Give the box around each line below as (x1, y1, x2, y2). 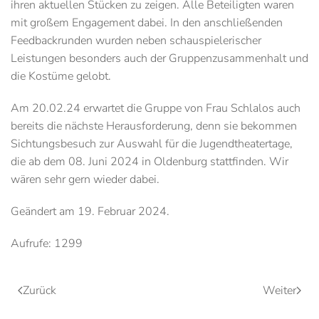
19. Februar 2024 (78, 204, 167, 219)
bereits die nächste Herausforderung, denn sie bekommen (11, 118, 297, 134)
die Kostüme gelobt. (11, 68, 111, 84)
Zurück (23, 282, 56, 298)
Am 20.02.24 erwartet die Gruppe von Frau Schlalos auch (11, 100, 300, 116)
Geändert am (11, 204, 78, 219)
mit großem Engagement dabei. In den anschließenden (11, 15, 283, 31)
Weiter (263, 282, 296, 298)
